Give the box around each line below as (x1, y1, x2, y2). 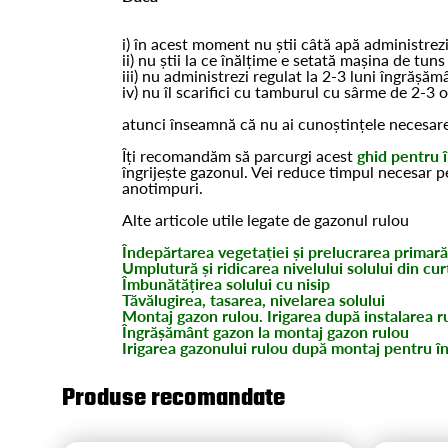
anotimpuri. (122, 177, 203, 197)
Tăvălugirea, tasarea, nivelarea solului (122, 289, 385, 309)
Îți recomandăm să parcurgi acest (122, 145, 357, 165)
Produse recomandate (62, 379, 285, 417)
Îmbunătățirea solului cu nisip (122, 273, 334, 293)
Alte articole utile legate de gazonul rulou (122, 209, 409, 229)
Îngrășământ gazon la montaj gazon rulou (122, 321, 409, 341)
